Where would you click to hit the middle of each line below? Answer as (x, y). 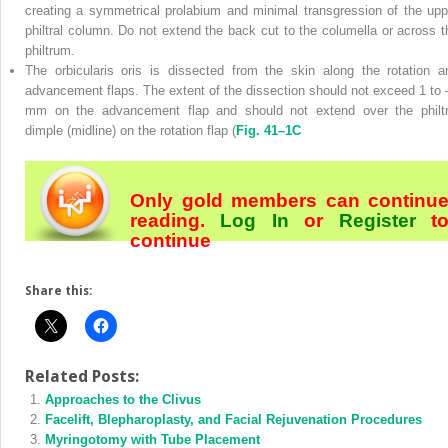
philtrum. (50, 51)
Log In (254, 221)
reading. (175, 221)
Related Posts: (82, 377)
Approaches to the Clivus (123, 400)
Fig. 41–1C (268, 131)
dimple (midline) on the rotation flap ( (130, 131)
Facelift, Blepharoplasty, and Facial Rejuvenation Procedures (233, 420)
